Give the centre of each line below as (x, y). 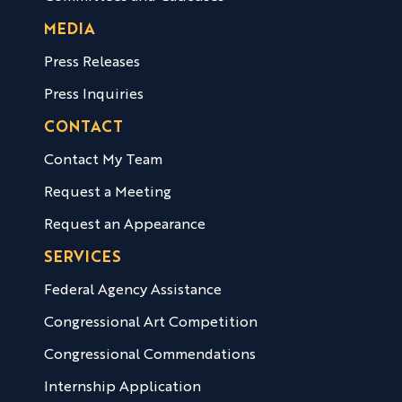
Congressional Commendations (149, 356)
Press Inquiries (93, 96)
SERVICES (82, 258)
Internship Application (122, 388)
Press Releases (92, 63)
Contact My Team (103, 161)
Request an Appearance (124, 226)
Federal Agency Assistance (132, 291)
